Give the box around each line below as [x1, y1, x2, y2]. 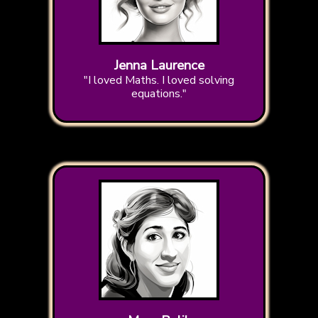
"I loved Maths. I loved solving [84, 72, 234, 89]
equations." [131, 86, 187, 102]
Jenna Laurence [114, 56, 204, 75]
